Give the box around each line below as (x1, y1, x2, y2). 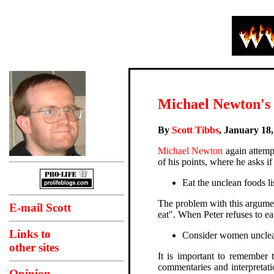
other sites (9, 241, 59, 254)
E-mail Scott (9, 201, 71, 215)
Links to (9, 228, 51, 241)
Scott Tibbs (172, 124, 219, 135)
